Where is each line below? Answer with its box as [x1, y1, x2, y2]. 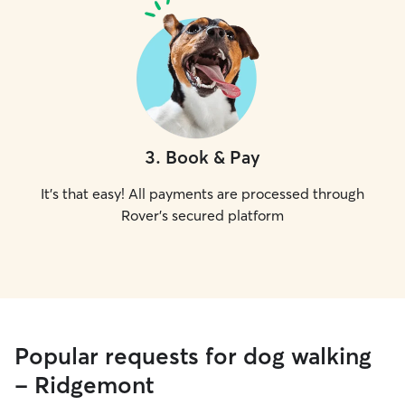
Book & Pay [165, 146, 260, 168]
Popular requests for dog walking [14, 342, 372, 371]
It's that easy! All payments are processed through [41, 184, 364, 202]
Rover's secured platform [121, 206, 284, 224]
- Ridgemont [14, 371, 154, 400]
